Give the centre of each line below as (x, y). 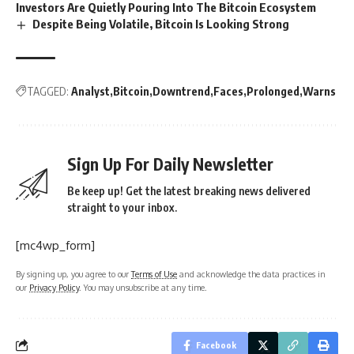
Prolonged (273, 91)
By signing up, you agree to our (73, 273)
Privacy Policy (54, 287)
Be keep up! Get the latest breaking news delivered (189, 190)
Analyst (90, 91)
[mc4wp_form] (55, 245)
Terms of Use (154, 273)
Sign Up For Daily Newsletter (170, 164)
